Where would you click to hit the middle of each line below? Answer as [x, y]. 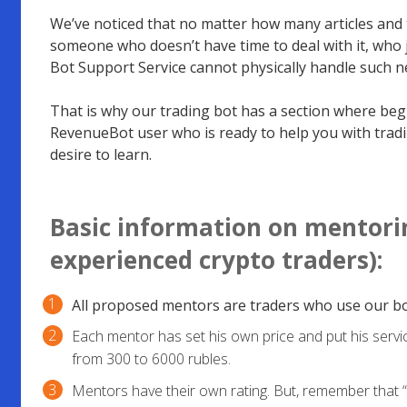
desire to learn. [100, 155]
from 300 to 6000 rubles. [151, 359]
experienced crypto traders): [216, 260]
